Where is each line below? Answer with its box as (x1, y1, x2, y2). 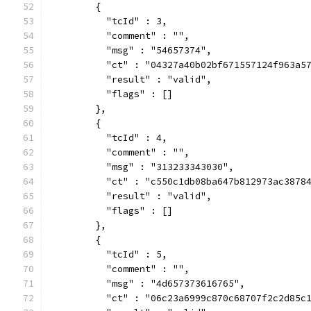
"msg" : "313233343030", (51, 161, 234, 173)
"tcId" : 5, (51, 249, 167, 260)
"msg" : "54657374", (51, 44, 212, 56)
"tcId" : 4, (51, 132, 167, 144)
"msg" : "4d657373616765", (51, 278, 245, 289)
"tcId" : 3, (51, 15, 167, 27)
